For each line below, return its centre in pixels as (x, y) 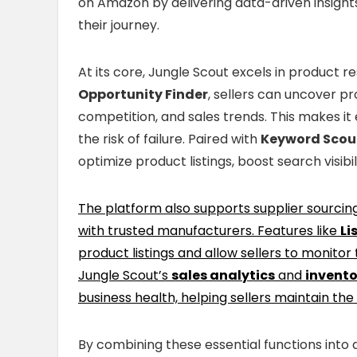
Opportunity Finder (143, 94)
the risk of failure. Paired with (169, 139)
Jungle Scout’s (125, 275)
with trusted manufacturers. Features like (209, 231)
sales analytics (223, 275)
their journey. (119, 25)
